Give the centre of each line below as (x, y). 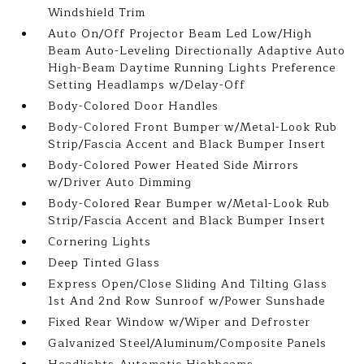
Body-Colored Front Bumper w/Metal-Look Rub (193, 127)
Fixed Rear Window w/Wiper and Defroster (180, 322)
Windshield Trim (97, 13)
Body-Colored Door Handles (134, 106)
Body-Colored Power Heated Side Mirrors (174, 165)
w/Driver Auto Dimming (120, 182)
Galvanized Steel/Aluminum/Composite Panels (188, 343)
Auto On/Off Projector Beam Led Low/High (180, 34)
